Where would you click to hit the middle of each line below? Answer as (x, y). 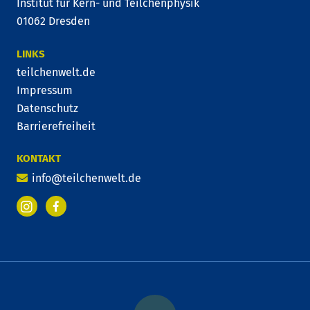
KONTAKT (39, 159)
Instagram (56, 216)
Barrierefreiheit (56, 126)
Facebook (77, 213)
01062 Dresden (53, 21)
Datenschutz (47, 108)
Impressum (45, 90)
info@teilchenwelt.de (87, 178)
